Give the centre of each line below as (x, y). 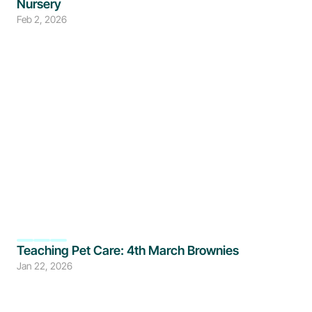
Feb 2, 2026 (42, 19)
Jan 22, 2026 (45, 266)
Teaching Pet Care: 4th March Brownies (128, 250)
